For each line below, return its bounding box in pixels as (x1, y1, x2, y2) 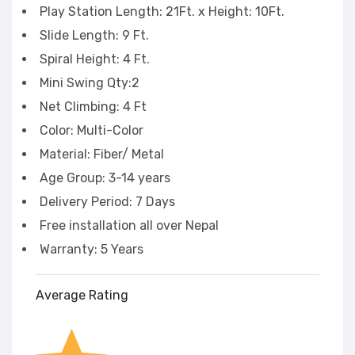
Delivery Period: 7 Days (40, 194, 175, 209)
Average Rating (36, 288, 128, 303)
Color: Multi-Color (40, 123, 147, 138)
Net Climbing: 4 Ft (40, 99, 147, 114)
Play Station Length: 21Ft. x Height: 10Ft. (40, 4, 284, 19)
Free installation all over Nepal (40, 218, 219, 233)
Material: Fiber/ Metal (40, 147, 164, 162)
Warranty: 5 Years (40, 242, 143, 257)
